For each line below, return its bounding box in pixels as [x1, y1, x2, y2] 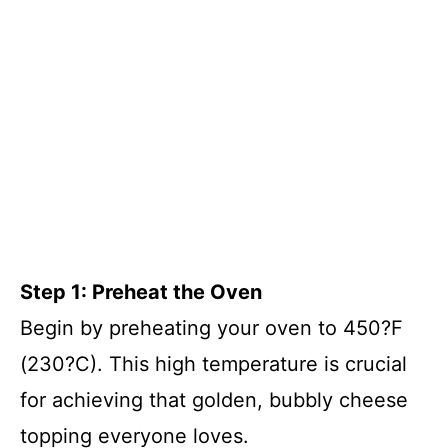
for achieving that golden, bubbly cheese [20, 387, 408, 412]
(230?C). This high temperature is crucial [20, 351, 407, 376]
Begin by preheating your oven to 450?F [20, 315, 403, 340]
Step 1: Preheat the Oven [20, 279, 262, 304]
